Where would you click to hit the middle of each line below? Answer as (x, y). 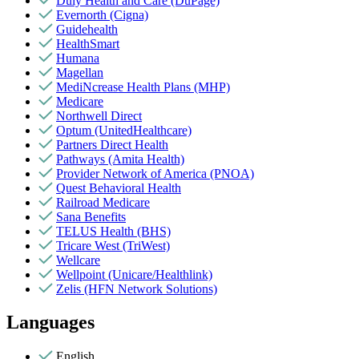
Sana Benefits (91, 216)
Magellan (80, 72)
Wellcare (78, 260)
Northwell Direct (99, 115)
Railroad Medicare (103, 202)
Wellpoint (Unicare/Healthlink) (134, 274)
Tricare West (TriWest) (113, 245)
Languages (50, 323)
